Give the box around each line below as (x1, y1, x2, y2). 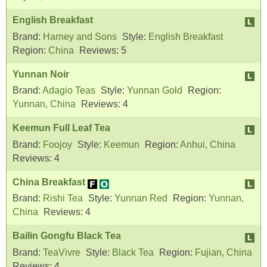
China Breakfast (13, 176, 85, 187)
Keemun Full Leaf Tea (13, 123, 110, 133)
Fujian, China (195, 247, 252, 258)
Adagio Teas (42, 85, 95, 96)
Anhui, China (180, 139, 235, 150)
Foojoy (43, 139, 72, 150)
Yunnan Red (114, 193, 167, 204)
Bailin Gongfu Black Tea (13, 231, 121, 241)
